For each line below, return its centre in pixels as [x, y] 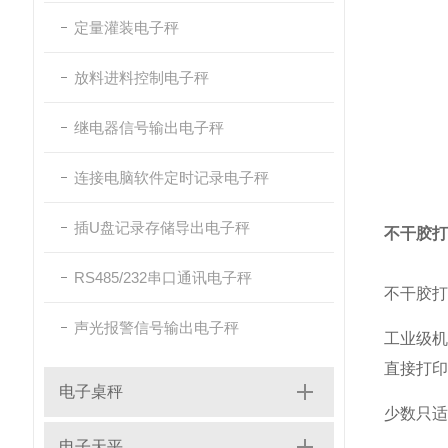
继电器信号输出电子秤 [149, 127]
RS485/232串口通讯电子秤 [163, 277]
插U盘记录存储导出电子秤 [162, 227]
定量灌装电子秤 [126, 27]
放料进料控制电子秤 [141, 77]
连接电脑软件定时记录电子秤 [171, 177]
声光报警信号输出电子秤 [156, 327]
